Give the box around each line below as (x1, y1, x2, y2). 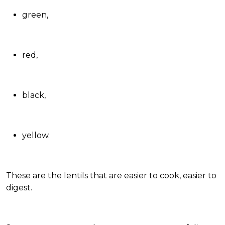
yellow (22, 131, 48, 141)
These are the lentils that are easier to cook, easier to (6, 171, 216, 181)
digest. (6, 183, 32, 193)
